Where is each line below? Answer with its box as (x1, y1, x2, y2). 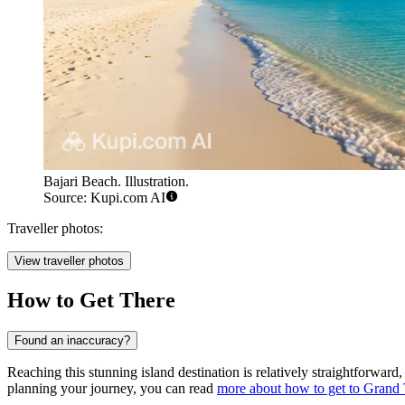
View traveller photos (14, 254, 124, 268)
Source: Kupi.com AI (43, 190, 165, 206)
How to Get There (7, 288, 175, 313)
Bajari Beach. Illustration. (43, 174, 189, 190)
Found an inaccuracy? (14, 334, 130, 348)
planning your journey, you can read (7, 381, 217, 397)
